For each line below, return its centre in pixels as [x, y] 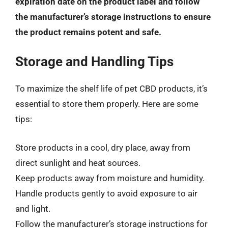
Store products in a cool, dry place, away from [103, 147]
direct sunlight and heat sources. [78, 163]
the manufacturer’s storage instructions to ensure [113, 17]
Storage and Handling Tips [94, 62]
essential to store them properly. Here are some [107, 104]
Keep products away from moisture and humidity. [110, 178]
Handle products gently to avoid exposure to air [106, 193]
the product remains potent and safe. [88, 32]
